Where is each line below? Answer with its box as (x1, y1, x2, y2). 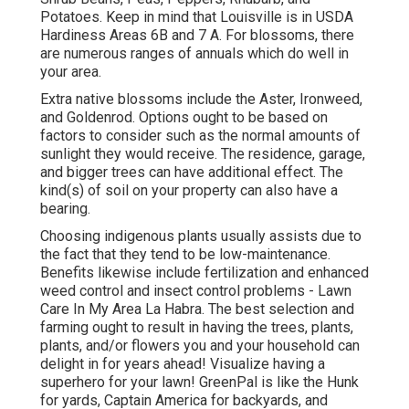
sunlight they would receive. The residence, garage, (40, 145, 365, 163)
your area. (40, 63, 101, 81)
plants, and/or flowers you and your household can (40, 337, 360, 355)
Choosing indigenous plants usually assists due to (40, 227, 362, 246)
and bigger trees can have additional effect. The (40, 163, 343, 182)
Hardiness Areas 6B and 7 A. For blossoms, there (40, 26, 354, 45)
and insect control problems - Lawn (123, 282, 351, 300)
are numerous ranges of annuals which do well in (40, 45, 349, 63)
